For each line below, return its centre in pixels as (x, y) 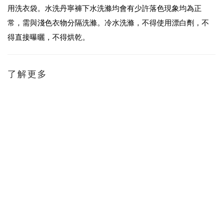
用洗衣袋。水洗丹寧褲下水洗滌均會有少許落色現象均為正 (105, 8)
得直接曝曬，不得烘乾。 (49, 37)
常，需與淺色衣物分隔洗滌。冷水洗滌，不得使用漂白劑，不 (108, 23)
